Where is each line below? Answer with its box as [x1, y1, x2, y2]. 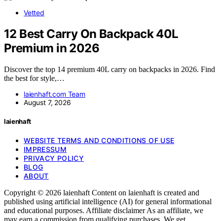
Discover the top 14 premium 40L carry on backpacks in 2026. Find [4, 65, 215, 74]
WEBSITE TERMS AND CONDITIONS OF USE [24, 136, 175, 145]
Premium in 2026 [4, 40, 99, 55]
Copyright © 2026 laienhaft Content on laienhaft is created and [4, 188, 199, 197]
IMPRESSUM [24, 145, 67, 153]
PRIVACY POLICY [24, 153, 84, 162]
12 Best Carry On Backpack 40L [4, 26, 179, 41]
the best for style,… [4, 74, 65, 82]
